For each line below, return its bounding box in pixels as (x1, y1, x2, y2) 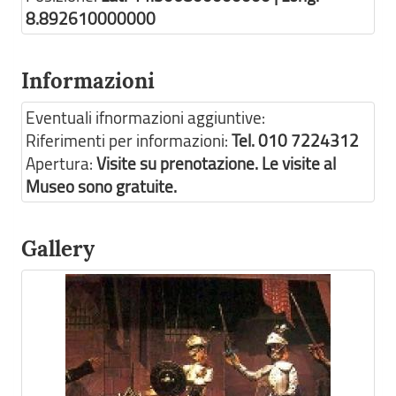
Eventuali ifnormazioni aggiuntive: (26, 106, 265, 129)
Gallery (21, 235, 95, 263)
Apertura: (26, 152, 96, 175)
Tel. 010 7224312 (232, 129, 359, 152)
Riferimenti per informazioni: (26, 129, 232, 152)
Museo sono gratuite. (26, 175, 177, 198)
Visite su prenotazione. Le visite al (96, 152, 336, 175)
